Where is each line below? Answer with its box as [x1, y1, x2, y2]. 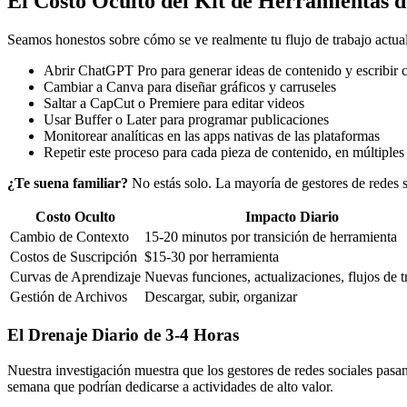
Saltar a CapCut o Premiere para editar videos [44, 95, 304, 112]
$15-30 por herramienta [144, 249, 279, 265]
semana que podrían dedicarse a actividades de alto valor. [7, 378, 333, 394]
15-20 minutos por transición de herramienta [144, 229, 397, 245]
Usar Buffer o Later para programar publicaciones [44, 112, 329, 128]
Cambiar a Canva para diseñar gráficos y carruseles [44, 79, 336, 95]
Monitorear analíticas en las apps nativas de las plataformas [44, 128, 380, 144]
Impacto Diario [245, 209, 339, 225]
